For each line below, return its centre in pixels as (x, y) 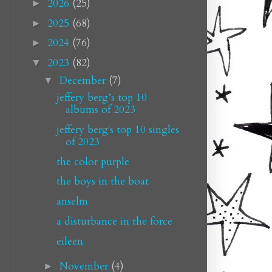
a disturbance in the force (114, 221)
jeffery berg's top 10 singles (117, 129)
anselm (72, 201)
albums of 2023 (100, 110)
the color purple (93, 161)
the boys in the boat (102, 182)
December (84, 80)
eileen (70, 241)
